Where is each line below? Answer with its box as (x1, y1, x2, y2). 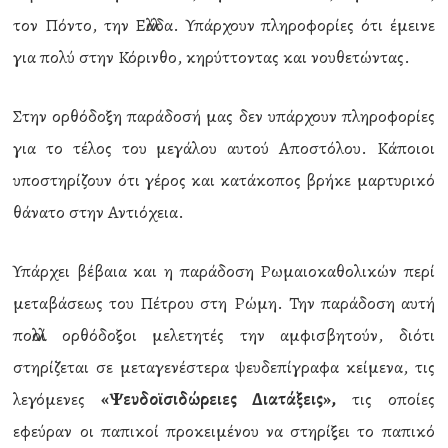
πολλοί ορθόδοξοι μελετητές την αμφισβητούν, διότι (13, 323, 435, 347)
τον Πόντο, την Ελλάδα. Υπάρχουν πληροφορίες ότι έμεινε (13, 13, 435, 37)
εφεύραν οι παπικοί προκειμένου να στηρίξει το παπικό (13, 419, 435, 443)
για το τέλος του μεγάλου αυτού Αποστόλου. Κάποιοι (13, 136, 435, 160)
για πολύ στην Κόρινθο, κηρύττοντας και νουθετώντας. (13, 45, 411, 69)
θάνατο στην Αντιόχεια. (13, 200, 185, 224)
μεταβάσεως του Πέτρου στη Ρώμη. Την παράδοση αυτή (13, 291, 435, 315)
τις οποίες (336, 387, 435, 411)
